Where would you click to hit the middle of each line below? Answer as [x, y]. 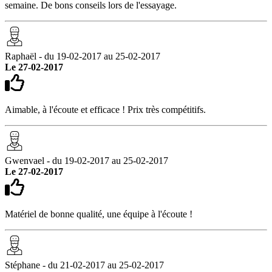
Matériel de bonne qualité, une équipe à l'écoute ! [99, 214]
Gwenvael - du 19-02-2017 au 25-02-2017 [87, 160]
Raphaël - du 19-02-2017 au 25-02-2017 [83, 56]
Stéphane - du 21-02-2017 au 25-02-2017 [84, 265]
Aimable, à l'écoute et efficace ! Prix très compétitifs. [105, 109]
